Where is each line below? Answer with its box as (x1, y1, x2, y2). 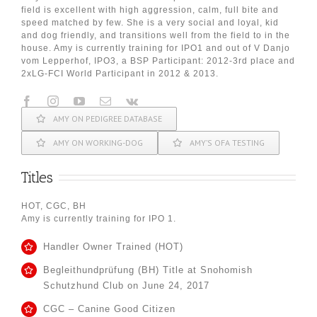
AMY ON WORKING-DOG (53, 137, 143, 148)
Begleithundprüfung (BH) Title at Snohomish (43, 264, 253, 275)
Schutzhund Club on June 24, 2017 (43, 279, 210, 291)
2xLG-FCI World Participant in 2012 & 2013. (21, 68, 219, 79)
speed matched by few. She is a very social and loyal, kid (21, 17, 279, 28)
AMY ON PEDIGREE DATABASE (53, 113, 162, 124)
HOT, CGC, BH (21, 200, 86, 211)
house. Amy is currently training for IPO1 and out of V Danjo (21, 42, 290, 53)
